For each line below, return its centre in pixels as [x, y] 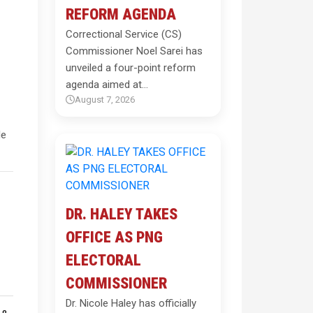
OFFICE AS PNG [114, 237]
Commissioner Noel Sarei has [134, 51]
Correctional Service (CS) [123, 34]
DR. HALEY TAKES [121, 214]
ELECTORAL [103, 260]
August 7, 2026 [104, 100]
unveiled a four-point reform [130, 68]
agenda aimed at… [107, 85]
